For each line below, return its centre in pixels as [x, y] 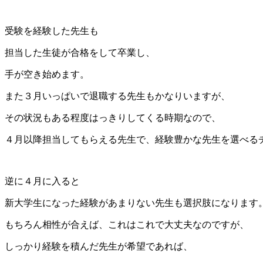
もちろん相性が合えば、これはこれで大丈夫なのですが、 [127, 225]
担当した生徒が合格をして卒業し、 [80, 53]
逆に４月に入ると [42, 181]
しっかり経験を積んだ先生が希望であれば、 [99, 247]
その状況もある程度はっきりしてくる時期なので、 [113, 118]
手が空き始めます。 [47, 75]
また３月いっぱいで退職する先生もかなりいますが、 [117, 96]
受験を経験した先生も [52, 31]
